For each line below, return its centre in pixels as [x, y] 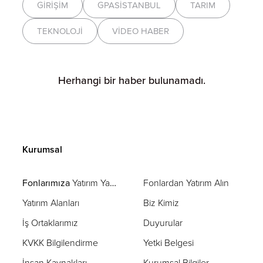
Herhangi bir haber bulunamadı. [131, 80]
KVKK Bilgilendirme [60, 242]
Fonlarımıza [48, 183]
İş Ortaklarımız [50, 222]
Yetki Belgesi [168, 242]
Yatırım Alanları [51, 203]
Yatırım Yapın [91, 183]
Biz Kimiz [161, 203]
